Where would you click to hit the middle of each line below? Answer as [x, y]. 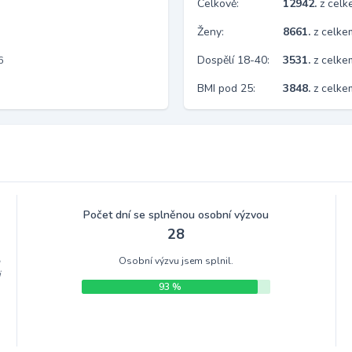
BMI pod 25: [226, 88]
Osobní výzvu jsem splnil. [176, 261]
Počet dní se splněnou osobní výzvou [176, 215]
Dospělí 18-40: [233, 60]
